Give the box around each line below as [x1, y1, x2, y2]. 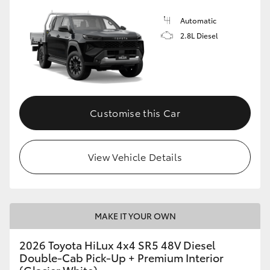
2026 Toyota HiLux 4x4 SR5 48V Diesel [19, 237, 215, 253]
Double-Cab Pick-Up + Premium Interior [19, 250, 224, 266]
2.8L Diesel [180, 30, 218, 40]
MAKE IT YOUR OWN [94, 210, 176, 222]
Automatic [180, 14, 216, 25]
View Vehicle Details [87, 149, 183, 164]
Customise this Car [90, 105, 180, 120]
